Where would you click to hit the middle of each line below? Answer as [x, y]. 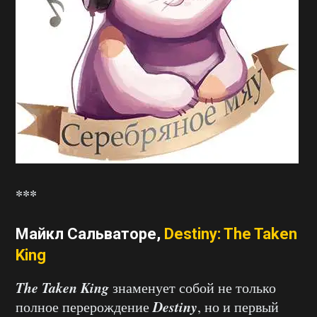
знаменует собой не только [192, 288]
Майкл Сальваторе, [90, 234]
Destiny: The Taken [231, 234]
